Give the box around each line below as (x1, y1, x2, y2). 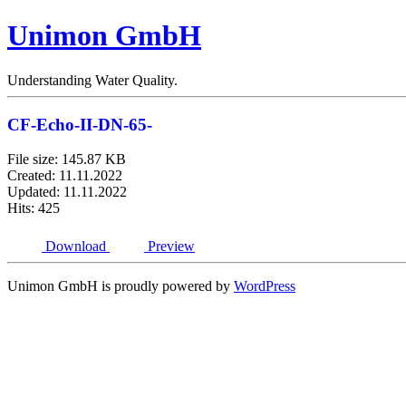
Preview (148, 238, 195, 255)
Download (45, 238, 106, 255)
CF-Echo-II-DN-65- (7, 114, 152, 134)
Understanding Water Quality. (7, 72, 178, 88)
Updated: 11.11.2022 (7, 184, 127, 200)
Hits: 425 (7, 200, 60, 217)
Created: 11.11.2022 (7, 168, 122, 184)
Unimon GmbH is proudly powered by (7, 278, 234, 295)
